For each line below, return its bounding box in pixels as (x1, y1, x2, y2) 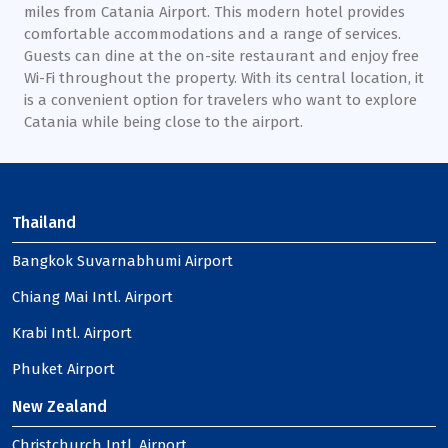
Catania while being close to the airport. (24, 113, 303, 131)
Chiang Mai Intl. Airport (12, 288, 173, 306)
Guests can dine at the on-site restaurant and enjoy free (24, 47, 419, 65)
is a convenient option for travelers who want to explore (24, 91, 417, 109)
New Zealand (12, 397, 107, 416)
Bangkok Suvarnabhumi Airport (12, 252, 233, 270)
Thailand (12, 213, 76, 232)
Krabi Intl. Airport (12, 324, 132, 342)
